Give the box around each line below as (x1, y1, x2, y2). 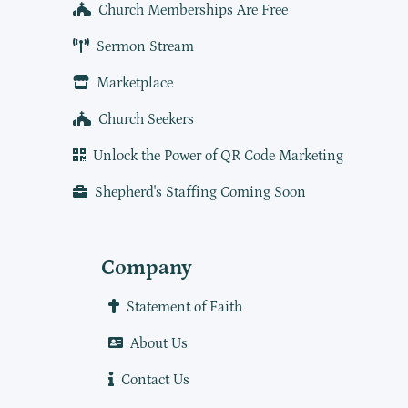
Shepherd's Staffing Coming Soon (94, 184, 306, 201)
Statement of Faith (127, 299, 242, 316)
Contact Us (121, 372, 189, 389)
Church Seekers (97, 111, 194, 128)
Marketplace (96, 75, 173, 92)
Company (101, 256, 192, 280)
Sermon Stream (96, 38, 194, 56)
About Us (130, 335, 188, 352)
